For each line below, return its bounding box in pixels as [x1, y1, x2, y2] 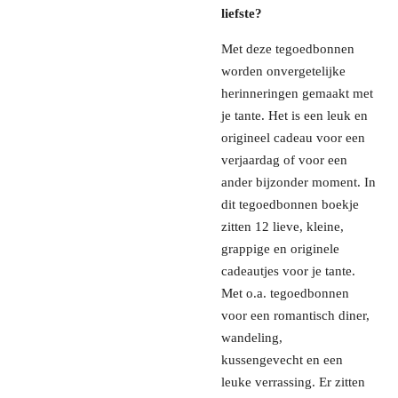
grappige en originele [221, 242, 339, 257]
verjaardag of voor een [221, 153, 347, 168]
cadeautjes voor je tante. [221, 264, 355, 279]
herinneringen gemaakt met [221, 86, 373, 101]
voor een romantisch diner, [221, 308, 370, 323]
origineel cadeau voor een [221, 131, 365, 146]
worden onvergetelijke [221, 64, 346, 79]
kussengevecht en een [221, 353, 343, 368]
